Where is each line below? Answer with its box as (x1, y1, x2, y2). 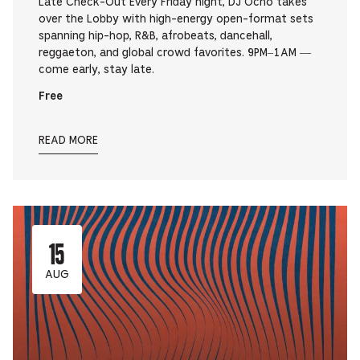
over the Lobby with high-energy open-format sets (39, 14, 313, 26)
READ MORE (39, 135, 98, 147)
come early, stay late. (39, 64, 154, 76)
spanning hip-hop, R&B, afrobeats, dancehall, (39, 31, 272, 43)
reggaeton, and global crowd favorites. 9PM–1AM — (39, 47, 311, 59)
